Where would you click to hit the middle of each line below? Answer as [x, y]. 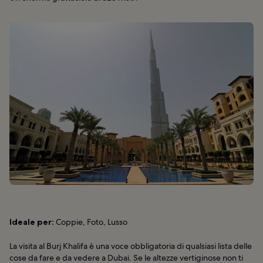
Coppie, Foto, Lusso [91, 222]
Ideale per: [32, 222]
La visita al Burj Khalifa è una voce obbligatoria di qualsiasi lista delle [131, 246]
